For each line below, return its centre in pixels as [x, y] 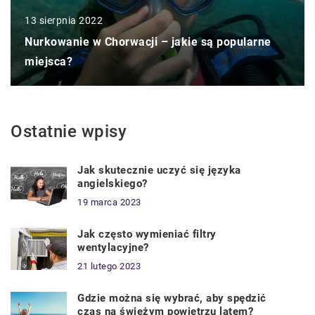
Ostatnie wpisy [69, 131]
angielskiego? [112, 183]
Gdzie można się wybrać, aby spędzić [172, 298]
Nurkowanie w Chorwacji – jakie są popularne [148, 41]
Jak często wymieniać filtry [147, 234]
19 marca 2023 [109, 202]
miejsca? [49, 61]
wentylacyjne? [113, 247]
